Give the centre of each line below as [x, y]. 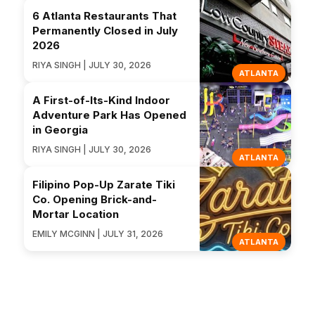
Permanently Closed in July [105, 30]
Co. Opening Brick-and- [95, 199]
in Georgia [60, 129]
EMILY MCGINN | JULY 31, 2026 [98, 233]
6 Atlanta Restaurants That [104, 15]
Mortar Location [76, 214]
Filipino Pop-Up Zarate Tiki [104, 184]
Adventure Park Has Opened [109, 115]
